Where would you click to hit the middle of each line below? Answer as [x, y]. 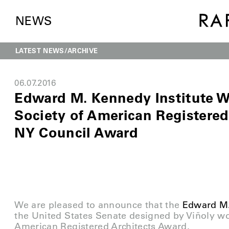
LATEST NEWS [40, 50]
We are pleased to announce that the [98, 205]
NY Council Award [76, 132]
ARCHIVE [83, 50]
